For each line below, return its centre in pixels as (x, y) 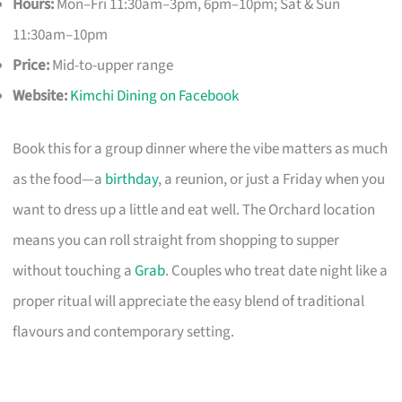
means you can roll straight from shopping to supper (176, 241)
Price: (31, 65)
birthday (132, 180)
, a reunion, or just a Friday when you (272, 180)
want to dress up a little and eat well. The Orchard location (194, 210)
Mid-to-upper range (112, 65)
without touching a (74, 271)
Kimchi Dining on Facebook (155, 96)
